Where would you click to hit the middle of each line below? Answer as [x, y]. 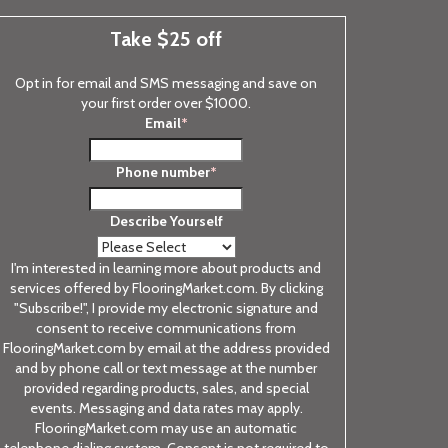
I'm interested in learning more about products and [166, 268]
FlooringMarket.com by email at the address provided [166, 348]
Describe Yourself [166, 221]
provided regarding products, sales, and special [166, 388]
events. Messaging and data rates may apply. [166, 408]
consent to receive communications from [166, 328]
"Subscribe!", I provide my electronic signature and [166, 308]
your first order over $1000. [166, 103]
